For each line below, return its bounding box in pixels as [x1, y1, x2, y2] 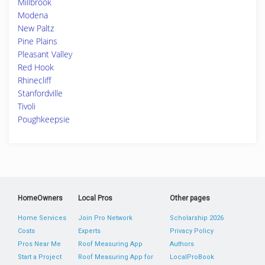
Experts [78, 227, 101, 235]
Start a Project [18, 253, 62, 261]
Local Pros [78, 194, 113, 202]
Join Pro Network [78, 214, 133, 222]
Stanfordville [18, 88, 63, 99]
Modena [18, 9, 48, 21]
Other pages [169, 194, 210, 202]
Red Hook [18, 62, 54, 73]
